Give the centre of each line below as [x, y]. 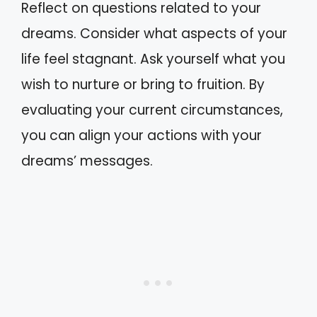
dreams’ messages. [87, 161]
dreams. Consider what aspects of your [154, 34]
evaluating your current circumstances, [152, 110]
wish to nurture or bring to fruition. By [143, 85]
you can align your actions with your [142, 136]
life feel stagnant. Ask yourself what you [153, 59]
